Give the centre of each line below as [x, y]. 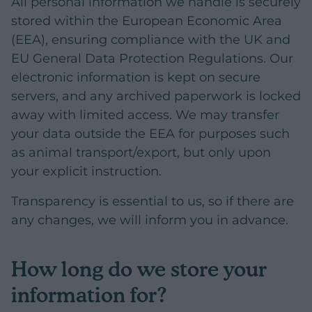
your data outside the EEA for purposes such [150, 134]
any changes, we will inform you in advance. [150, 220]
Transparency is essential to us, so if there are [153, 202]
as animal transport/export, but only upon [141, 153]
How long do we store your [139, 268]
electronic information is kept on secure [136, 78]
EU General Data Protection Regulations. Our [152, 59]
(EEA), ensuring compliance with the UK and [151, 40]
